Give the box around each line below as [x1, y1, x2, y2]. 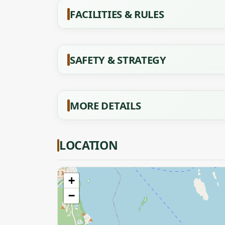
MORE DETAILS [70, 98, 141, 113]
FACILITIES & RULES [70, 7, 164, 21]
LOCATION [59, 137, 118, 153]
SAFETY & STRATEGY [70, 53, 166, 67]
